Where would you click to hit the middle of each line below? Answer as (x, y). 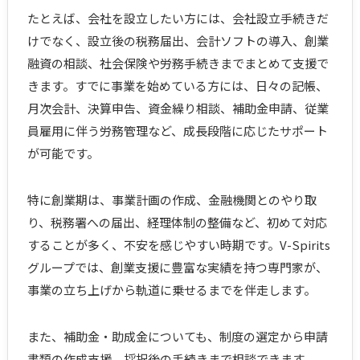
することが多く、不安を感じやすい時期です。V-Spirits (178, 245)
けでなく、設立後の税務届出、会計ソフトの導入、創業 (178, 41)
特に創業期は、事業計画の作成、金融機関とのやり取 (172, 200)
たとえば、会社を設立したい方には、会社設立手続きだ (178, 18)
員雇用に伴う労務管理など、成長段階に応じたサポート (177, 131)
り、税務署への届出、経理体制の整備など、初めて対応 (177, 223)
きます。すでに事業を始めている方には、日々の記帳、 (177, 86)
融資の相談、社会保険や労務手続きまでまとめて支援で (178, 63)
